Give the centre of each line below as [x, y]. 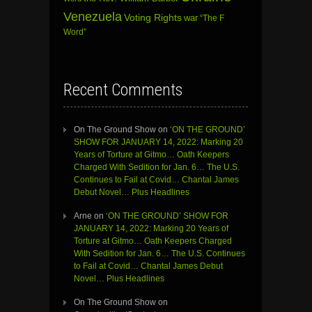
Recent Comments [123, 90]
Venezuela [93, 17]
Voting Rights [153, 18]
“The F [212, 18]
